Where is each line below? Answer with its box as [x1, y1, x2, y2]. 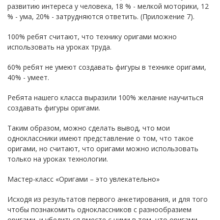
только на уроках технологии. [7, 154, 108, 164]
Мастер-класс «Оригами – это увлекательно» [7, 174, 160, 184]
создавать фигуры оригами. [7, 103, 100, 112]
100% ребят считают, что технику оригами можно [7, 31, 177, 41]
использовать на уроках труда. [7, 42, 111, 52]
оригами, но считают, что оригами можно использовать [7, 143, 198, 153]
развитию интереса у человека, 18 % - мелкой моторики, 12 [7, 1, 209, 11]
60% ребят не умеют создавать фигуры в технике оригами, [7, 62, 206, 72]
